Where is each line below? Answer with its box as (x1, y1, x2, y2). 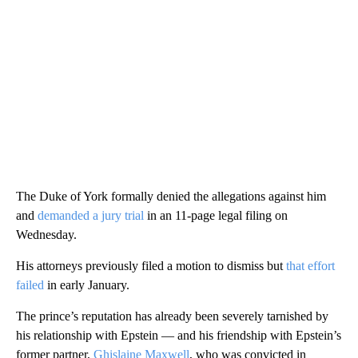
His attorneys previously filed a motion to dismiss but (16, 259, 283, 273)
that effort (283, 259, 335, 273)
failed (16, 278, 47, 292)
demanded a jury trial (38, 209, 144, 223)
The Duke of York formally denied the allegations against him (16, 189, 326, 204)
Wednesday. (16, 228, 77, 242)
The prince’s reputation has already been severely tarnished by (16, 309, 328, 324)
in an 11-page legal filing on (144, 209, 288, 223)
